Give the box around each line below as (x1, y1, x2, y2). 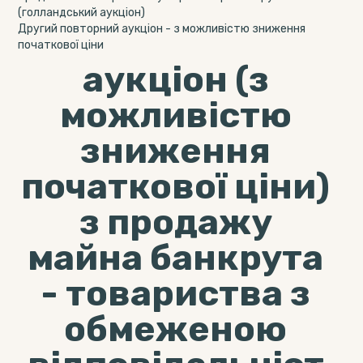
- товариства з (41, 272, 310, 314)
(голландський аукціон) (18, 6, 146, 19)
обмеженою (64, 308, 287, 350)
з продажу (79, 201, 272, 243)
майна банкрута (28, 237, 323, 279)
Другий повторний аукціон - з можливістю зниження (18, 22, 306, 36)
